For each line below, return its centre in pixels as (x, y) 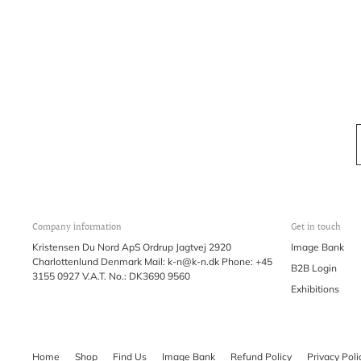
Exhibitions (315, 289)
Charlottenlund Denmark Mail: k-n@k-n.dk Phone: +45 (152, 262)
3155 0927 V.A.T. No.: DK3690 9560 (111, 276)
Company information (77, 228)
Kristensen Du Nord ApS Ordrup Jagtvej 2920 (132, 247)
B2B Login (314, 268)
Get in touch (316, 228)
